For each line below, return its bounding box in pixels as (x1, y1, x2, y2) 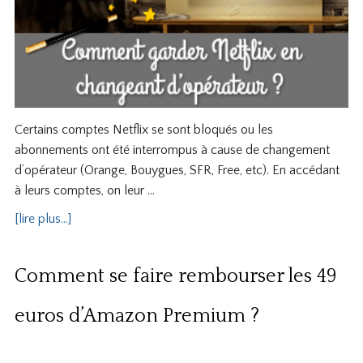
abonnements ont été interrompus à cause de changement (14, 142, 330, 157)
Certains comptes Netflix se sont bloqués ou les (14, 122, 273, 137)
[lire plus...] (14, 211, 71, 226)
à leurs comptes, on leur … (14, 182, 155, 198)
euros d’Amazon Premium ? (14, 305, 259, 327)
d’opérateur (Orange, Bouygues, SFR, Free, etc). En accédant (14, 162, 340, 177)
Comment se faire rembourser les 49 (14, 265, 337, 287)
